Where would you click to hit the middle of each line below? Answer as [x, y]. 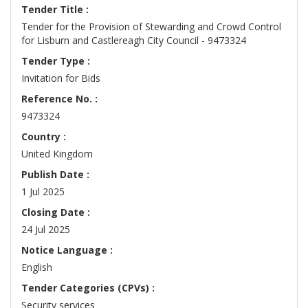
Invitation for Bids [61, 78]
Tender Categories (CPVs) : [88, 288]
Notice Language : [67, 250]
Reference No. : [59, 99]
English [37, 267]
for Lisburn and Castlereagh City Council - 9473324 [134, 41]
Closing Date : [56, 212]
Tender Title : [55, 10]
